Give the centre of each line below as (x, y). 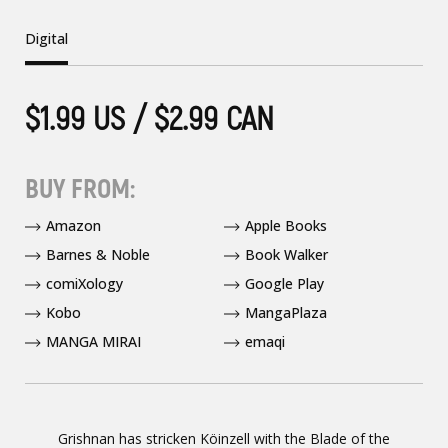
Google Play (284, 283)
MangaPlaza (286, 312)
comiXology (84, 283)
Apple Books (286, 225)
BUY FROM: (80, 189)
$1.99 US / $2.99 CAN (149, 119)
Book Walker (286, 254)
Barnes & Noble (98, 254)
